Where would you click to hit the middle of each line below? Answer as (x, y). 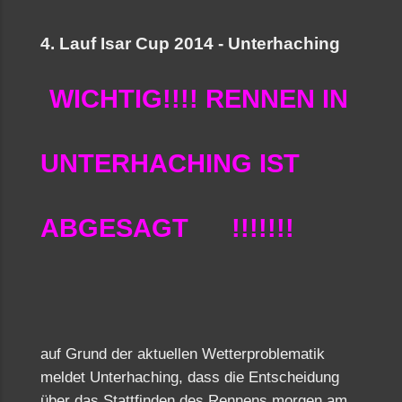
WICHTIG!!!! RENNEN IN (199, 99)
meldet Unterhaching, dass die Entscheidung (190, 377)
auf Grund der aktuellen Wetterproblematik (183, 354)
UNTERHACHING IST (170, 163)
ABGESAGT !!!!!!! (167, 228)
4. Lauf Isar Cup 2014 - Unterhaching (190, 44)
